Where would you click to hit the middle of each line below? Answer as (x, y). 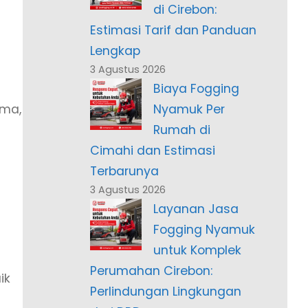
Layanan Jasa (196, 209)
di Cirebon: (185, 10)
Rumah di (182, 130)
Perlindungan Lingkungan (165, 292)
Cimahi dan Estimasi (152, 151)
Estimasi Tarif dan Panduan (173, 31)
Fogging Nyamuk (205, 230)
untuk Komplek (198, 251)
